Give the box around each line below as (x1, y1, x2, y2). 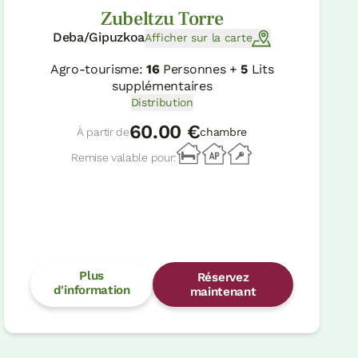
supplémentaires (112, 78, 213, 93)
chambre (200, 125, 248, 138)
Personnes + (159, 61, 241, 77)
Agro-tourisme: (50, 61, 147, 77)
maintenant (189, 284, 257, 300)
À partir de (77, 125, 129, 138)
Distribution (130, 95, 193, 109)
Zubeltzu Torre (100, 6, 224, 31)
